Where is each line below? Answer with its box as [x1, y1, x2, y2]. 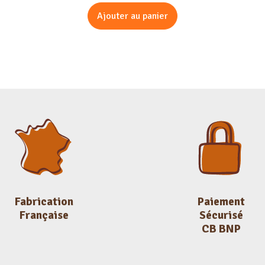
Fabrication [14, 195, 73, 209]
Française [19, 208, 69, 223]
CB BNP [202, 222, 241, 237]
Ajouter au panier [97, 10, 168, 22]
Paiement [198, 195, 245, 209]
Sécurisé [199, 208, 243, 223]
